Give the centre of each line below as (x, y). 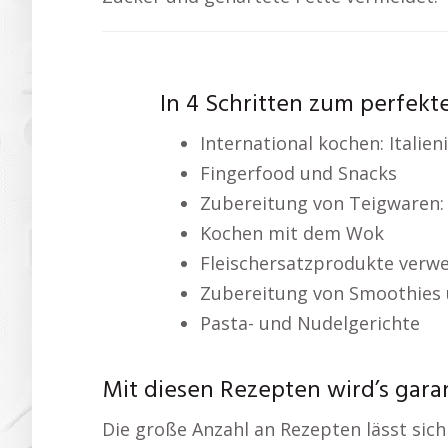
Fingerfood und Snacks (298, 172)
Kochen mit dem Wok (291, 232)
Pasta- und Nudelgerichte (309, 322)
